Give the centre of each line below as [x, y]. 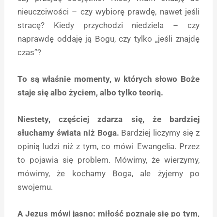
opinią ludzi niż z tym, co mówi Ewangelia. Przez [108, 146]
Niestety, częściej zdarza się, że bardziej [108, 119]
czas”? [30, 52]
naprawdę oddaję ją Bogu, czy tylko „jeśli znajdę [108, 39]
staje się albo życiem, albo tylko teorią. [91, 92]
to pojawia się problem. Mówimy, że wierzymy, [108, 160]
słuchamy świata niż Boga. [68, 132]
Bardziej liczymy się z [159, 132]
